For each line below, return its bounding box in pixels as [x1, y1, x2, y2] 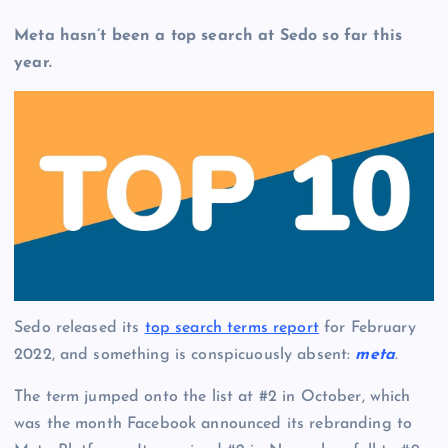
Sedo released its [14, 320, 145, 337]
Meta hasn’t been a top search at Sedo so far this [14, 28, 402, 45]
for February [318, 320, 416, 337]
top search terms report [144, 320, 319, 337]
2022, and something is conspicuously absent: [14, 347, 356, 364]
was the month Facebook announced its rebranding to [14, 415, 413, 432]
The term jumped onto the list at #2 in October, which [14, 388, 411, 405]
